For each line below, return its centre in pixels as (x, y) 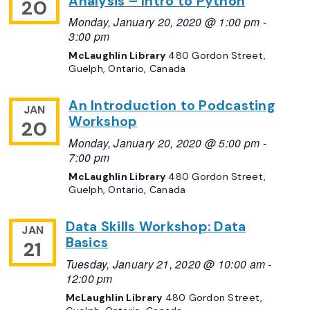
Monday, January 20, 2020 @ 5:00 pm (164, 143)
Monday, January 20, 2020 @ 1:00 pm (164, 22)
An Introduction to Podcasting (172, 106)
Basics (87, 243)
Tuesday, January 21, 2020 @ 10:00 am (165, 263)
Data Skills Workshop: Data (156, 227)
